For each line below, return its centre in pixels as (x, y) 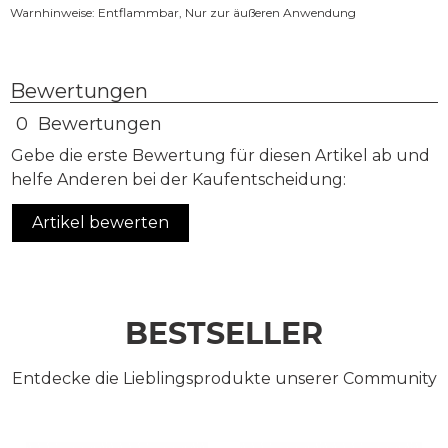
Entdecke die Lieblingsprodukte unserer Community (224, 378)
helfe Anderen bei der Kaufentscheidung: (178, 179)
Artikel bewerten (100, 222)
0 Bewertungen (86, 123)
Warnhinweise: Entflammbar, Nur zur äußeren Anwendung (183, 12)
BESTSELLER (224, 333)
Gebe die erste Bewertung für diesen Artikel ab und (220, 155)
